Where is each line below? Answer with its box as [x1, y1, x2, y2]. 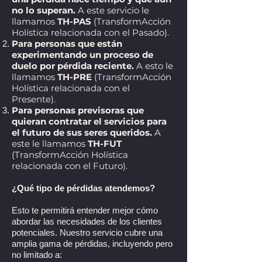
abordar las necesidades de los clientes [12, 216, 162, 226]
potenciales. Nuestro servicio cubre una [12, 227, 163, 237]
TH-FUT [88, 138, 122, 149]
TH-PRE [57, 71, 92, 82]
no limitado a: [12, 250, 62, 260]
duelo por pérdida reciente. [12, 60, 136, 71]
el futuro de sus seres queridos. [12, 127, 152, 138]
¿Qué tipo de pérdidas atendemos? [12, 183, 155, 193]
